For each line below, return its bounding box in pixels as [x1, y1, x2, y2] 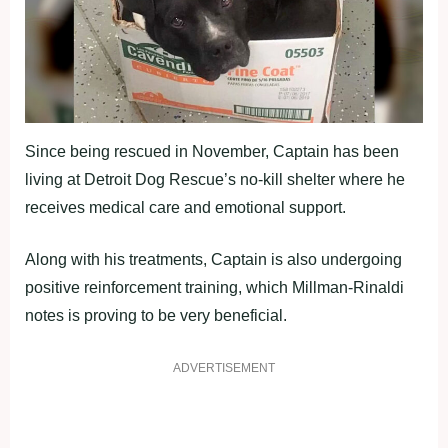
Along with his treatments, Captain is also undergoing [25, 251, 402, 269]
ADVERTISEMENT [173, 361, 275, 376]
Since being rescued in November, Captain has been [25, 143, 399, 161]
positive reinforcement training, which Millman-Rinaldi [25, 279, 404, 297]
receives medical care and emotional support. [25, 199, 346, 217]
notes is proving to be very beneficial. [25, 307, 287, 325]
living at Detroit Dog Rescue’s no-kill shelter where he [25, 171, 405, 189]
